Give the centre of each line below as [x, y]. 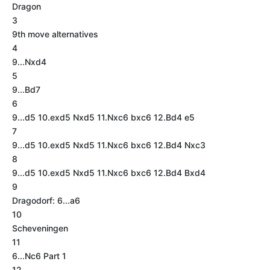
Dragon [27, 6]
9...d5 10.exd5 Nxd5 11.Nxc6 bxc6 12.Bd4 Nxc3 [109, 145]
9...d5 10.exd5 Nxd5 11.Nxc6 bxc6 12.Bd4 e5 [103, 117]
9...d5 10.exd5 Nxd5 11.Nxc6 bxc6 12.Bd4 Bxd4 [109, 173]
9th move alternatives [55, 34]
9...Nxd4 [29, 62]
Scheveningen [40, 228]
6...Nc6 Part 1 [39, 256]
